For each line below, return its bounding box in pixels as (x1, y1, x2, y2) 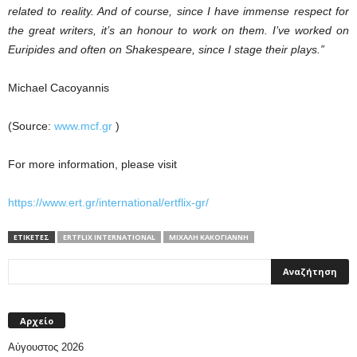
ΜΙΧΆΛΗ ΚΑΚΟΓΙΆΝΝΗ (169, 232, 249, 242)
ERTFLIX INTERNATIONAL (63, 232, 155, 242)
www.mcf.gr (54, 120, 112, 132)
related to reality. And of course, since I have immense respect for (8, 5, 349, 18)
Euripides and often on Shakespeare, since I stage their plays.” (8, 43, 324, 56)
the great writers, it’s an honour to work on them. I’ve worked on (8, 24, 349, 37)
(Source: (8, 120, 54, 132)
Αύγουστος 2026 (8, 340, 84, 353)
